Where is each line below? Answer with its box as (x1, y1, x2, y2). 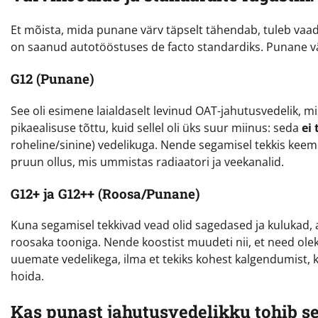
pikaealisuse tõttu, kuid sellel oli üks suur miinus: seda (11, 119, 302, 136)
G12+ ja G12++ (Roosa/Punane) (11, 184, 200, 202)
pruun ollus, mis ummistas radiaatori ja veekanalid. (11, 153, 284, 170)
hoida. (11, 268, 44, 285)
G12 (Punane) (11, 70, 94, 88)
